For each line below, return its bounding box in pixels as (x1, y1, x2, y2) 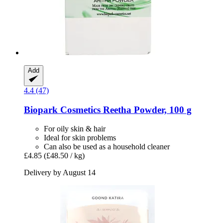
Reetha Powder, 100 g (101, 104, 192, 115)
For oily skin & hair (44, 124, 106, 133)
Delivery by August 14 (24, 168, 96, 177)
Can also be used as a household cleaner (44, 142, 170, 151)
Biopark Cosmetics (24, 104, 101, 115)
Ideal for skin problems (44, 133, 116, 142)
